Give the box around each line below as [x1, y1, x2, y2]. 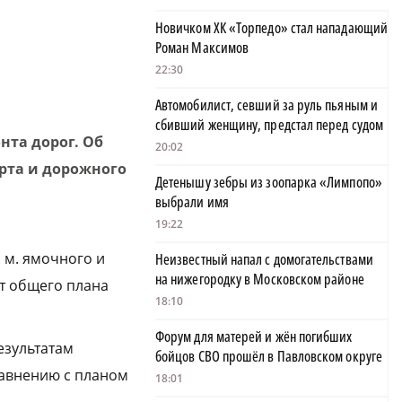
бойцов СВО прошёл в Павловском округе [155, 346, 382, 367]
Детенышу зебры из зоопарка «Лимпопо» [155, 172, 382, 193]
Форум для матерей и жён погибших [155, 327, 353, 347]
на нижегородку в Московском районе [155, 269, 364, 290]
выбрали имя [155, 192, 229, 213]
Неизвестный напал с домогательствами [155, 249, 373, 270]
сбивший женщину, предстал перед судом [155, 115, 383, 135]
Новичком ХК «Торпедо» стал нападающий [155, 18, 388, 39]
